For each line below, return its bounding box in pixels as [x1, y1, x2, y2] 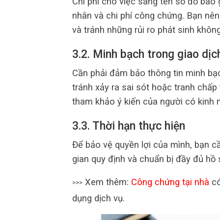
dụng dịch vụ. [72, 192, 125, 203]
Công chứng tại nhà [131, 177, 209, 188]
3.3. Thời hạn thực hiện [72, 119, 185, 133]
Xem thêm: [82, 177, 131, 188]
